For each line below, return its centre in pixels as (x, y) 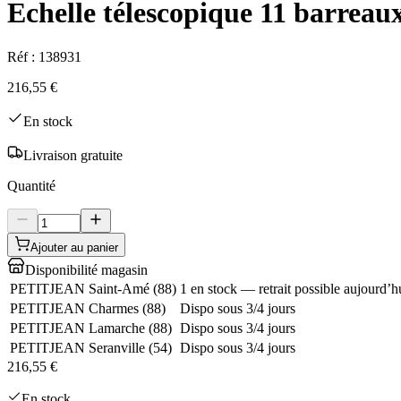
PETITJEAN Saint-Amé (80, 288)
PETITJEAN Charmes (74, 308)
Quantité (31, 185)
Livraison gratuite (73, 155)
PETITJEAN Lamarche (77, 328)
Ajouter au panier (74, 247)
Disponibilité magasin (86, 269)
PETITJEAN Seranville (77, 347)
